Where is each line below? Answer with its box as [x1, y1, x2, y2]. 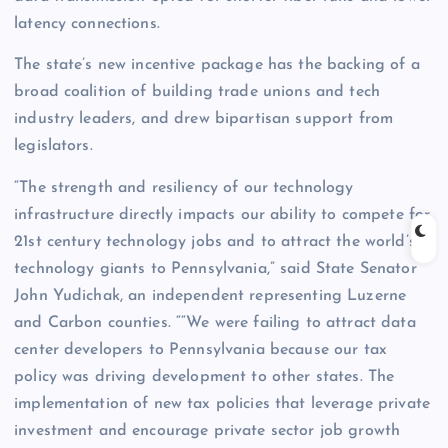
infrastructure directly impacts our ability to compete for [14, 206, 431, 223]
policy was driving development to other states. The [14, 368, 395, 385]
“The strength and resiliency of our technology [14, 179, 354, 196]
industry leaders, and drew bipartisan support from [14, 111, 394, 128]
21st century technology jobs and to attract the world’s [14, 233, 416, 250]
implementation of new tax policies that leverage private [14, 395, 430, 412]
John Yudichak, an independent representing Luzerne [14, 287, 407, 304]
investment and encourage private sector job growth [14, 422, 401, 439]
